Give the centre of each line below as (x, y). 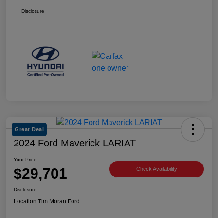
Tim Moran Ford (59, 202)
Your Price (25, 160)
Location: (26, 202)
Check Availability (157, 169)
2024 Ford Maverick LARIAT (75, 143)
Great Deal (29, 130)
